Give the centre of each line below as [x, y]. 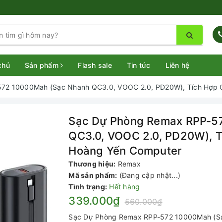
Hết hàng [125, 187]
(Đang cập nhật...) [150, 175]
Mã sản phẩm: [93, 175]
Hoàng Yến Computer [125, 151]
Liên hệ [177, 65]
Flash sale [95, 65]
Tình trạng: [88, 187]
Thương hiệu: [92, 164]
